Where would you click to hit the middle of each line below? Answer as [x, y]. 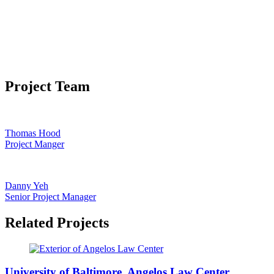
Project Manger [35, 144]
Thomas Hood [33, 133]
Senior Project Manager [50, 196]
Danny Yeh [27, 185]
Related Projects [57, 222]
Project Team [47, 86]
